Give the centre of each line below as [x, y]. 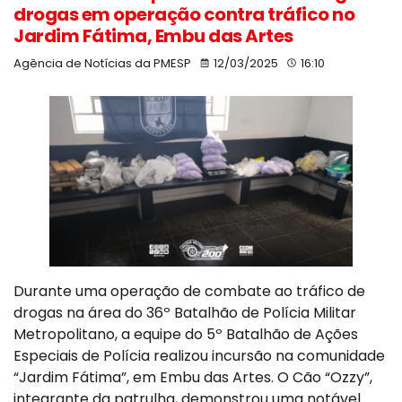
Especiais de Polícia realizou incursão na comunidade [199, 356]
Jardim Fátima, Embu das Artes [153, 36]
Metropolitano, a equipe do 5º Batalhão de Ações [186, 335]
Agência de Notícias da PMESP [102, 64]
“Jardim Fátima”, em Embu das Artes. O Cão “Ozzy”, [193, 378]
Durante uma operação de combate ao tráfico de [189, 292]
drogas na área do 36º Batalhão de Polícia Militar [185, 313]
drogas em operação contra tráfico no [184, 15]
